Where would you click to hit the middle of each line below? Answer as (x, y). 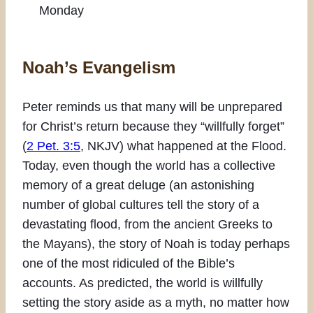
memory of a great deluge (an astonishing (138, 185)
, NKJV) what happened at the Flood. (183, 146)
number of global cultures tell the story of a (141, 204)
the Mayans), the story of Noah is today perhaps (156, 243)
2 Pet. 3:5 (53, 146)
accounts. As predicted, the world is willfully (143, 283)
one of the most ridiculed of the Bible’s (129, 263)
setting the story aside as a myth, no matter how (156, 302)
